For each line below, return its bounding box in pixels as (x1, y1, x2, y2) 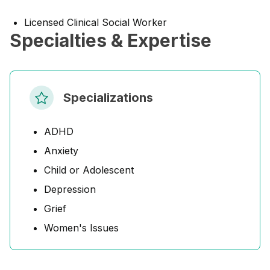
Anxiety (44, 145, 78, 157)
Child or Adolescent (44, 164, 134, 176)
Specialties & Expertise (10, 30, 212, 51)
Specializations (63, 90, 153, 105)
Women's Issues (44, 222, 119, 234)
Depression (44, 183, 96, 195)
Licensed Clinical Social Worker (24, 16, 167, 28)
